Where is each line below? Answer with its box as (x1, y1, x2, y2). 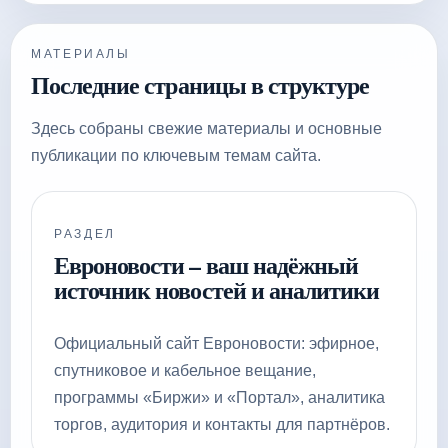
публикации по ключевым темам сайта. (31, 147, 321, 164)
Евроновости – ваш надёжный (54, 247, 359, 282)
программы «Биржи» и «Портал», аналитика (54, 389, 385, 406)
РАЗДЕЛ (54, 227, 116, 241)
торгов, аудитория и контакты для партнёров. (54, 416, 390, 433)
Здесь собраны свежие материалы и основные (31, 120, 382, 137)
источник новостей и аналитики (54, 272, 380, 307)
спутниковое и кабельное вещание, (54, 362, 316, 379)
